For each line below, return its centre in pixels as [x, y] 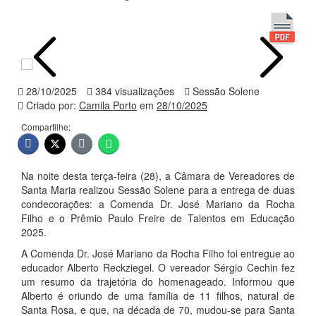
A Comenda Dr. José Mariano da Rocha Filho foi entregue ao [158, 253]
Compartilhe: [46, 127]
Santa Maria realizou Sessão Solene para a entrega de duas [158, 190]
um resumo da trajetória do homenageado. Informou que [158, 281]
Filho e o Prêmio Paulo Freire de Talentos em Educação [158, 218]
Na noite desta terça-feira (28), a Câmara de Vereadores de [158, 176]
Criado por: [51, 105]
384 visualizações [133, 91]
